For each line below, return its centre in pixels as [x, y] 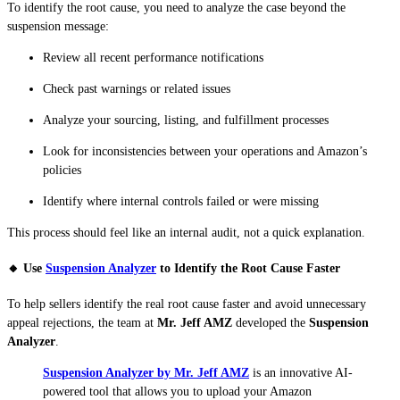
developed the [272, 322]
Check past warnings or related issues [137, 89]
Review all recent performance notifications [153, 58]
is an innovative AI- [301, 372]
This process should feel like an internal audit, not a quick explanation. [186, 233]
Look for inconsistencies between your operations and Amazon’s [205, 152]
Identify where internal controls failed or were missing [181, 202]
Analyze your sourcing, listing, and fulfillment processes [186, 121]
